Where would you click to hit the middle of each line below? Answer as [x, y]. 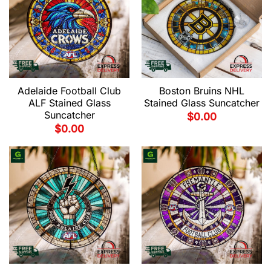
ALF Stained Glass [69, 103]
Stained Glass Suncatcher [202, 103]
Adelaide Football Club [69, 91]
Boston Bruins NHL [202, 91]
